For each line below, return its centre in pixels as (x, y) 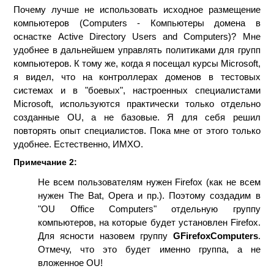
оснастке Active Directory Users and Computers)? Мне (137, 36)
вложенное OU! (71, 263)
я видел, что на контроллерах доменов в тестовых (137, 77)
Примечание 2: (46, 162)
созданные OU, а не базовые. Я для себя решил (137, 117)
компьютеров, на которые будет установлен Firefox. (149, 222)
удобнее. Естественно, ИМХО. (79, 144)
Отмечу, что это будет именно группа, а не (149, 249)
